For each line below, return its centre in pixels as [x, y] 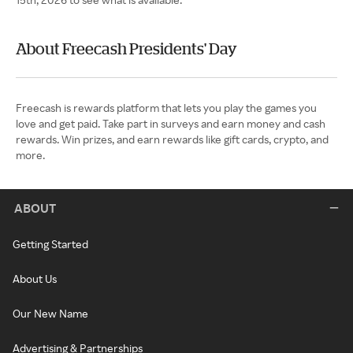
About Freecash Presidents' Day [126, 49]
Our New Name [50, 314]
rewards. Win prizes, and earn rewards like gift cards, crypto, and [172, 139]
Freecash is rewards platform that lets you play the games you [166, 108]
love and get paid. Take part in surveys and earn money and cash [171, 124]
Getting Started [50, 244]
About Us [35, 279]
